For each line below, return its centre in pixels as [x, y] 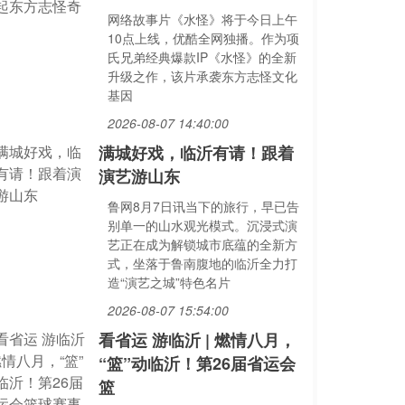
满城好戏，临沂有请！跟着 [196, 153]
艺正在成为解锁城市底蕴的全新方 [202, 244]
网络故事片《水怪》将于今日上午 [202, 19]
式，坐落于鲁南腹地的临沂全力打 [202, 263]
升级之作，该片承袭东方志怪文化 [202, 76]
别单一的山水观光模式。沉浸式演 [202, 225]
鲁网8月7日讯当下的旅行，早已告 [203, 206]
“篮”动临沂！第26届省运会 [197, 363]
